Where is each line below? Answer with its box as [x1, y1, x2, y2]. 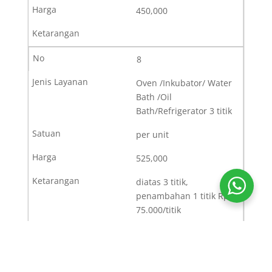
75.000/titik [135, 203, 181, 216]
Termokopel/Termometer [135, 252, 237, 264]
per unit [135, 128, 169, 140]
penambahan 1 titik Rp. [135, 189, 231, 202]
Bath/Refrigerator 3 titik [135, 104, 232, 117]
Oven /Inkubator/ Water [135, 76, 232, 89]
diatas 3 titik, [135, 175, 188, 188]
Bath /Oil [135, 90, 172, 103]
